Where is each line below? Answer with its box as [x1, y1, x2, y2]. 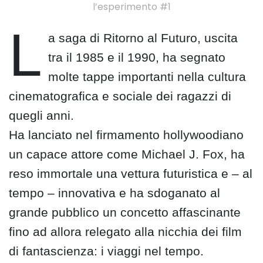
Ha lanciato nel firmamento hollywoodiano [9, 128, 244, 142]
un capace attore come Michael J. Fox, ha [9, 147, 245, 161]
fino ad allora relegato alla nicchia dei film [9, 225, 242, 239]
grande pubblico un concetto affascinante [9, 205, 241, 220]
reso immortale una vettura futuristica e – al [9, 167, 252, 181]
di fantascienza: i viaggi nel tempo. [9, 244, 204, 258]
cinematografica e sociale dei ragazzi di [9, 89, 231, 103]
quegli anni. [9, 109, 74, 123]
